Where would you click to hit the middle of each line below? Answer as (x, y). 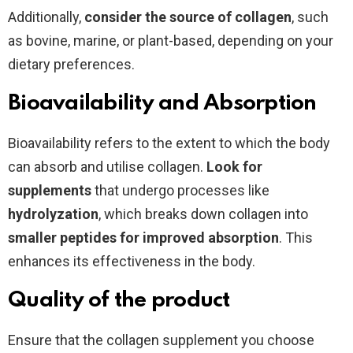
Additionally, (46, 17)
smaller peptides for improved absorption (143, 237)
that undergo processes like (180, 190)
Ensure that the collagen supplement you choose (161, 340)
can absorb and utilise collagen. (107, 166)
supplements (50, 190)
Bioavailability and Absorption (162, 103)
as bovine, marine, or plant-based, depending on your (171, 40)
